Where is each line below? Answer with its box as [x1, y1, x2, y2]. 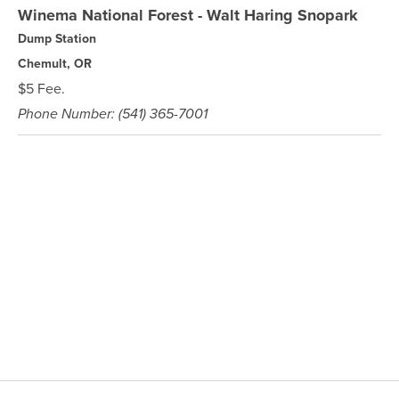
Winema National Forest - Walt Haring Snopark [18, 4, 358, 27]
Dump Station [18, 29, 96, 48]
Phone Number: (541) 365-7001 [18, 103, 208, 124]
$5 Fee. [18, 78, 65, 99]
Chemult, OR [18, 54, 92, 73]
